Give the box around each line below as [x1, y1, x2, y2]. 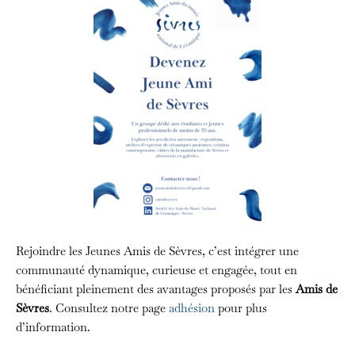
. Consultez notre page [49, 300, 169, 315]
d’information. [16, 319, 90, 334]
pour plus [215, 300, 267, 315]
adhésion [169, 300, 215, 315]
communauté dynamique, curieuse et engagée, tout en [16, 261, 297, 277]
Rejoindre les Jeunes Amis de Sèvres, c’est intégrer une [16, 242, 299, 258]
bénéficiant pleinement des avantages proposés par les [16, 281, 296, 296]
